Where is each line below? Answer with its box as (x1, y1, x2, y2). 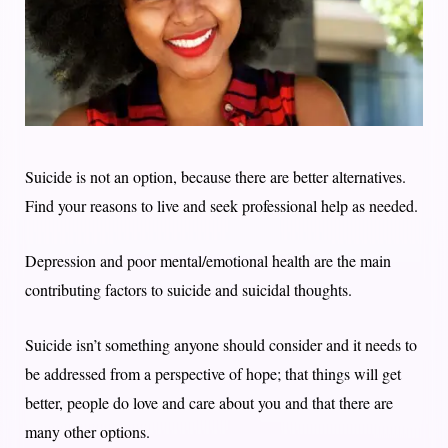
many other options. (25, 420, 150, 442)
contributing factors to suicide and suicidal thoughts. (25, 278, 352, 300)
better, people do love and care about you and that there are (25, 391, 393, 413)
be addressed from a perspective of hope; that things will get (25, 362, 401, 384)
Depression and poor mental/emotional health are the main (25, 249, 391, 271)
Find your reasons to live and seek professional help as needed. (25, 194, 418, 216)
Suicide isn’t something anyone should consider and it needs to (25, 333, 417, 355)
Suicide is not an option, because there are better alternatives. (25, 165, 406, 187)
